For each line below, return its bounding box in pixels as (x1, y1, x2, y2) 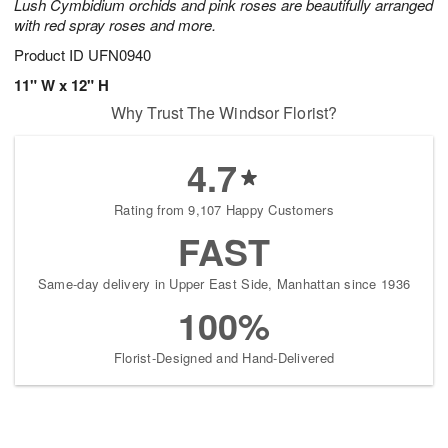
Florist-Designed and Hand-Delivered (113, 348, 335, 368)
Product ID (14, 44, 88, 66)
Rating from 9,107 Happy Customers (114, 200, 334, 220)
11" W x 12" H (14, 74, 109, 97)
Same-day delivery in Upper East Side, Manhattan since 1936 (37, 274, 411, 294)
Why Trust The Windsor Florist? (111, 101, 337, 125)
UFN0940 (88, 44, 151, 66)
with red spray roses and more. (14, 14, 216, 36)
